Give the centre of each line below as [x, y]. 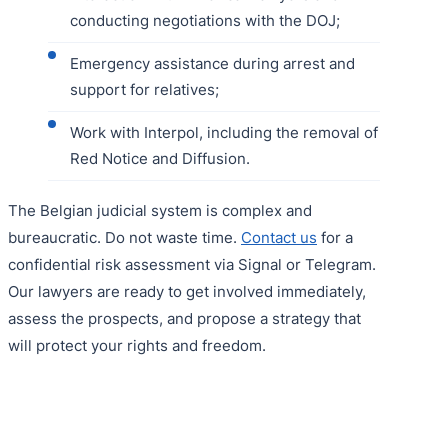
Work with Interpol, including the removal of [224, 132]
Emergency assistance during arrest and [212, 63]
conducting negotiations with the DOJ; [205, 20]
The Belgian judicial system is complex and [160, 210]
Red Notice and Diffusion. [160, 158]
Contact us [279, 237]
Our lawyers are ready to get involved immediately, [187, 291]
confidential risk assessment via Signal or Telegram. [192, 264]
